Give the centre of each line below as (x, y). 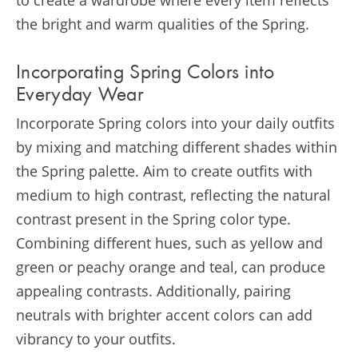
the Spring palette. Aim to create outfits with (164, 171)
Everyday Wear (80, 95)
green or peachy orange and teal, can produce (171, 267)
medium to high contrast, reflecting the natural (173, 195)
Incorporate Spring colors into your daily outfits (175, 123)
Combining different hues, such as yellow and (169, 243)
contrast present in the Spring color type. (153, 219)
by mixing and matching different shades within (177, 147)
